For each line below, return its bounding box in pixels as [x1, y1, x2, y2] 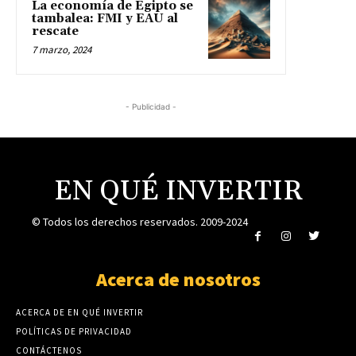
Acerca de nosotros [95, 267, 261, 292]
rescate [32, 23, 79, 39]
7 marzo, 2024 [32, 42, 91, 56]
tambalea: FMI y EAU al [32, 10, 178, 26]
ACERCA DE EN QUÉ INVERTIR [16, 307, 143, 319]
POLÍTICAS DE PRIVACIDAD [16, 326, 132, 338]
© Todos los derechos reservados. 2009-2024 [32, 214, 249, 229]
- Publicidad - [126, 101, 176, 111]
